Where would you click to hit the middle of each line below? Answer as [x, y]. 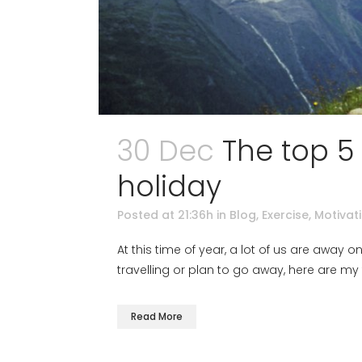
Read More [157, 316]
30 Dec [166, 150]
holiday [169, 186]
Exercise [285, 215]
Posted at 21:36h [165, 215]
